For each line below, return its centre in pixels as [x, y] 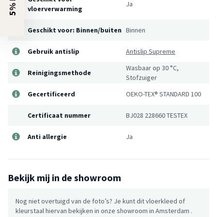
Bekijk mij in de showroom [64, 177]
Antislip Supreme [151, 51]
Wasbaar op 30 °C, [152, 68]
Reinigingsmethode [59, 72]
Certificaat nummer [59, 115]
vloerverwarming [55, 8]
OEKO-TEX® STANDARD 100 [163, 94]
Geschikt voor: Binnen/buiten [75, 30]
